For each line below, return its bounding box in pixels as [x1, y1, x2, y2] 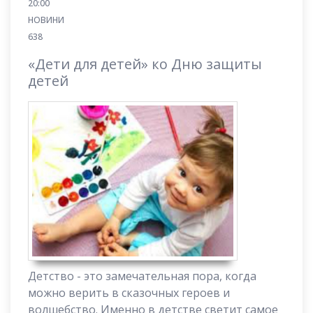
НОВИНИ [28, 13, 64, 26]
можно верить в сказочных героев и [28, 285, 230, 301]
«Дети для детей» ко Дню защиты [28, 54, 262, 73]
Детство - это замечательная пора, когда [28, 268, 256, 284]
